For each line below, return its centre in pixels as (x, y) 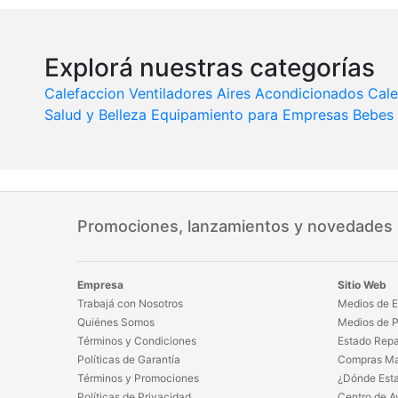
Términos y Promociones (138, 378)
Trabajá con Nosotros (130, 304)
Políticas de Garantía (129, 360)
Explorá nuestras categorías (210, 68)
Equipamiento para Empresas (250, 115)
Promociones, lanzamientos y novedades (235, 227)
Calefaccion (84, 94)
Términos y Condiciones (137, 341)
